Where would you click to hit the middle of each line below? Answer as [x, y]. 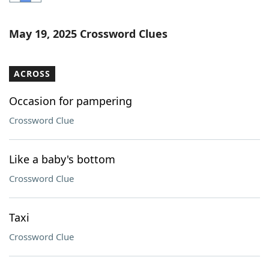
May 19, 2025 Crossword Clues [88, 34]
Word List [56, 14]
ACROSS [32, 74]
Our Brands [59, 80]
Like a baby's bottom [62, 159]
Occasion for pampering [71, 101]
